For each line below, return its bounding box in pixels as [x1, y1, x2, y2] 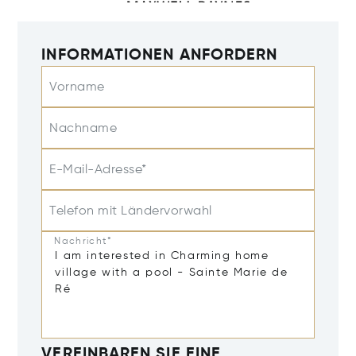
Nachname [49, 122, 118, 135]
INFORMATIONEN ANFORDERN [41, 47, 278, 64]
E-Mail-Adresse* [49, 163, 147, 176]
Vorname [49, 80, 105, 94]
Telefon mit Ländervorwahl [49, 204, 212, 218]
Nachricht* [54, 236, 113, 246]
